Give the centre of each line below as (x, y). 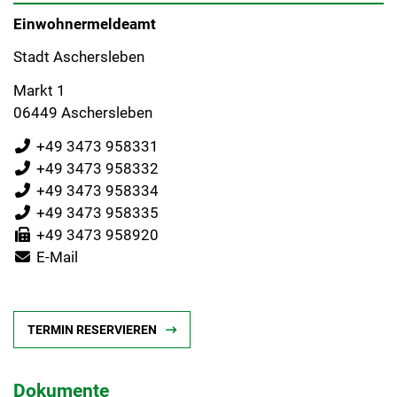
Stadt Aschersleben (79, 57)
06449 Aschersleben (83, 113)
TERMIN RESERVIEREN (92, 329)
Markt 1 (39, 91)
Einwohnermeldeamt (85, 23)
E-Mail (58, 257)
